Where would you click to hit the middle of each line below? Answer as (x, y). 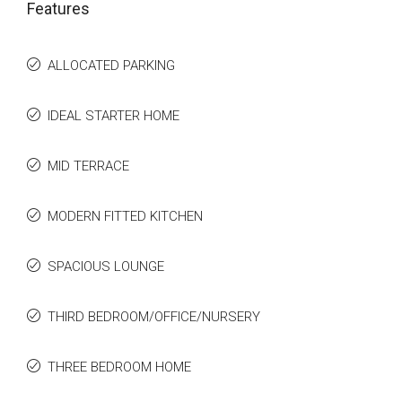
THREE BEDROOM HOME (119, 367)
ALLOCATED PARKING (111, 66)
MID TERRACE (88, 166)
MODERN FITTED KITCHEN (125, 216)
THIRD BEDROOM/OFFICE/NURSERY (154, 317)
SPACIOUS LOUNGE (106, 267)
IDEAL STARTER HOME (114, 116)
